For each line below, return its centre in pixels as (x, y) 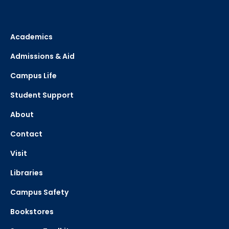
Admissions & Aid (42, 56)
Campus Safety (39, 192)
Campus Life (33, 76)
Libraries (27, 173)
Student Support (42, 95)
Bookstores (32, 212)
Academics (31, 37)
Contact (26, 134)
